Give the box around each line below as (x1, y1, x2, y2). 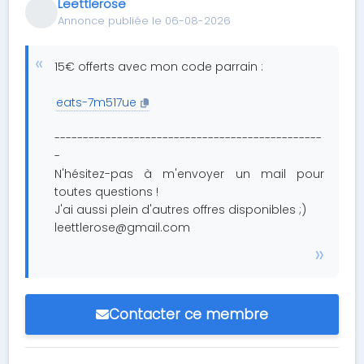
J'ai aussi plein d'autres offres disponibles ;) (54, 201, 307, 218)
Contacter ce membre (109, 305, 268, 324)
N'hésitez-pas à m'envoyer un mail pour (54, 166, 324, 182)
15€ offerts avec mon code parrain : (54, 58, 264, 75)
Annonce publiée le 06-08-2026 (58, 13, 232, 28)
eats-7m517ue (56, 94, 137, 110)
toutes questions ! (54, 184, 159, 200)
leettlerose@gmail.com (54, 219, 191, 236)
